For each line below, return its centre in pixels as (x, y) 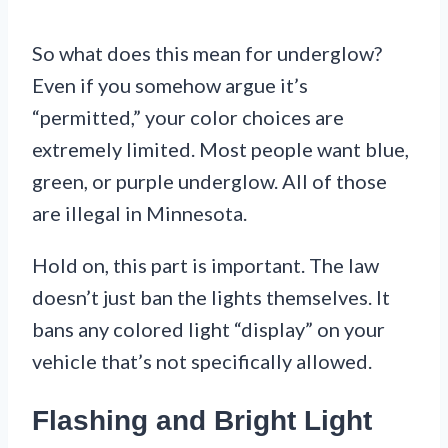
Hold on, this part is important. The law (205, 265)
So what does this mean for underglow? (207, 53)
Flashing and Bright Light (202, 421)
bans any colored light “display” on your (208, 329)
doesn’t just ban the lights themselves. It (211, 297)
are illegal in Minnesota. (139, 213)
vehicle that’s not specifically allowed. (202, 361)
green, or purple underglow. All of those (209, 181)
